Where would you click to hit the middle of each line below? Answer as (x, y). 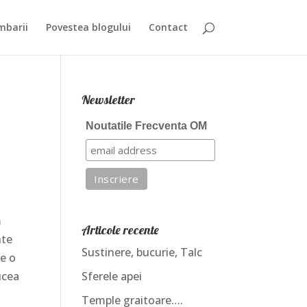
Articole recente (121, 230)
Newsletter (109, 100)
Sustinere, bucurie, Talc (142, 252)
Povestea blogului (88, 27)
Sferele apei (112, 276)
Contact (168, 27)
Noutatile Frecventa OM (146, 126)
